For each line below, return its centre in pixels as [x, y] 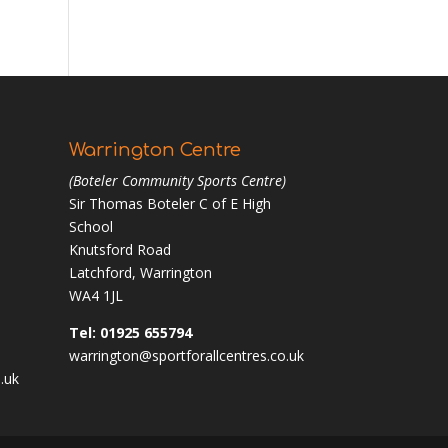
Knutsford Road [119, 249]
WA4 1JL [95, 295]
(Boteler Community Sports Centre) [177, 180]
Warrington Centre [154, 149]
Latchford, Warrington [140, 272]
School [90, 226]
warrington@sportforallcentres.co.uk [186, 355]
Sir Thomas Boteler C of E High [169, 203]
